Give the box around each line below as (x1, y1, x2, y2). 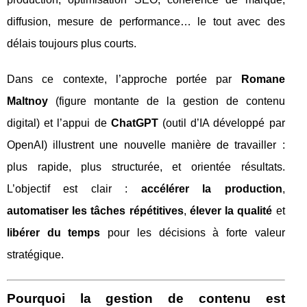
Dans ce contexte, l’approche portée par (7, 73, 241, 85)
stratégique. (7, 249, 64, 260)
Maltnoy (7, 95, 48, 107)
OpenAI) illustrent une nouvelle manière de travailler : (7, 139, 285, 151)
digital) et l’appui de (7, 117, 111, 129)
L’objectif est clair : (7, 183, 141, 195)
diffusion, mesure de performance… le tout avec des (7, 16, 285, 27)
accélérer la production (140, 183, 282, 195)
